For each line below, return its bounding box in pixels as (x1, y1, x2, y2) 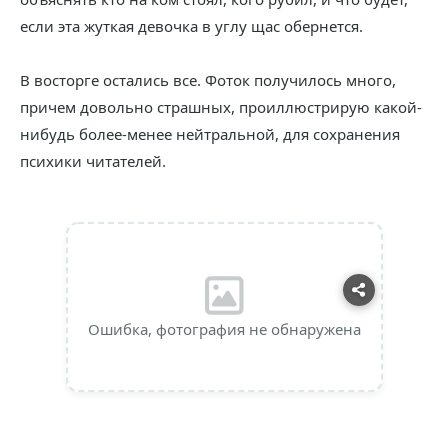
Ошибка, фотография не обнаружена (87, 319, 361, 339)
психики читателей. (20, 151, 166, 171)
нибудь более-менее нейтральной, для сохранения (20, 124, 400, 144)
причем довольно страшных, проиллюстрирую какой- (20, 97, 422, 117)
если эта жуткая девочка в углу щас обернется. (20, 16, 363, 36)
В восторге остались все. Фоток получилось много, (20, 70, 396, 90)
